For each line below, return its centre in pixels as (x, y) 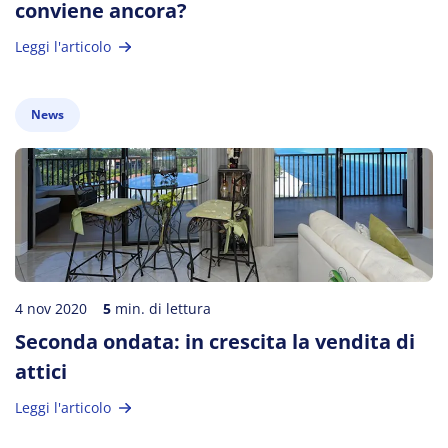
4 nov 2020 (51, 308)
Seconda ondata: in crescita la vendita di (215, 341)
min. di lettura (161, 308)
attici (41, 371)
